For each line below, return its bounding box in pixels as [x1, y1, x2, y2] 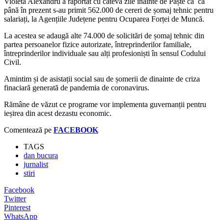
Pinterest [4, 203, 30, 212]
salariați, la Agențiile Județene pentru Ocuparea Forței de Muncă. [4, 14, 204, 23]
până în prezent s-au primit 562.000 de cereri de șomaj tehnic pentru [4, 5, 214, 14]
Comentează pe [4, 125, 54, 134]
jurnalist [24, 160, 48, 168]
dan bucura [24, 151, 58, 160]
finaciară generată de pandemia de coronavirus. [4, 83, 149, 92]
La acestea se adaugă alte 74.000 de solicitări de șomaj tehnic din [4, 31, 204, 40]
